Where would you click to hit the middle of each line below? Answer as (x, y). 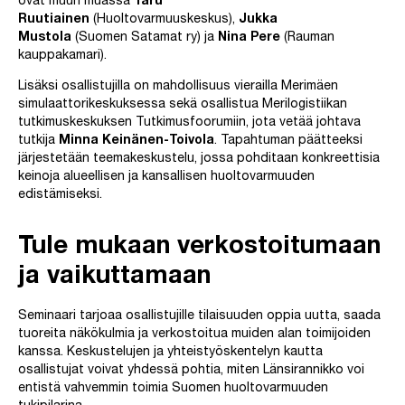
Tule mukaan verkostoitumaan (199, 248)
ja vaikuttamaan (114, 278)
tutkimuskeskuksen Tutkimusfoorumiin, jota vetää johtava (189, 123)
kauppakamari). (62, 57)
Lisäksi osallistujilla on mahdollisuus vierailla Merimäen (178, 87)
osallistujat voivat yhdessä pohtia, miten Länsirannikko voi (191, 371)
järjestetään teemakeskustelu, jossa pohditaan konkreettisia (199, 160)
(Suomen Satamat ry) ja (145, 38)
